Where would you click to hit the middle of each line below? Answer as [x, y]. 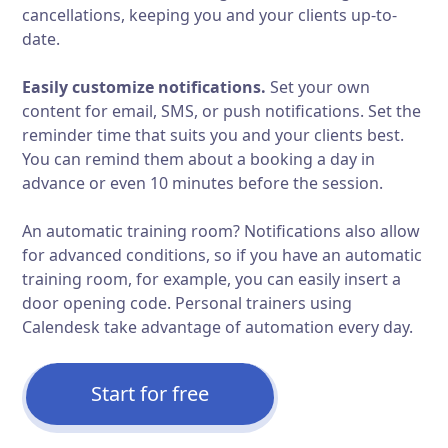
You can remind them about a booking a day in [199, 159]
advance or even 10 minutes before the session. [203, 183]
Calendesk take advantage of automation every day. [218, 327]
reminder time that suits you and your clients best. [213, 135]
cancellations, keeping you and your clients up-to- [210, 15]
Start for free [150, 394]
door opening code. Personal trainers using [187, 303]
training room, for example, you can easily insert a [212, 279]
